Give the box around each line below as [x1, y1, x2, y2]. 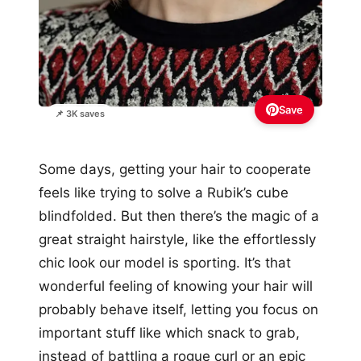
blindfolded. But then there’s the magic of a [39, 207, 319, 224]
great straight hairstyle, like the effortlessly [39, 230, 316, 247]
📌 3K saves [55, 107, 105, 119]
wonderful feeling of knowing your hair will [39, 277, 313, 294]
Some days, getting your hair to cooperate [39, 160, 311, 177]
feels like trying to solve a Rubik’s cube [39, 184, 288, 201]
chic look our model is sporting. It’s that [39, 254, 291, 271]
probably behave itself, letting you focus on [39, 301, 318, 317]
